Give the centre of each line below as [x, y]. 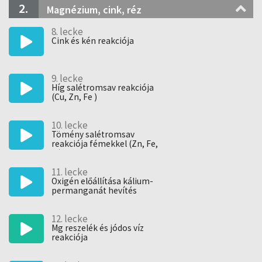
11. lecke [70, 172]
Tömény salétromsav [93, 134]
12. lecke [70, 219]
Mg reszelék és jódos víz [98, 228]
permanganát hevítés [94, 190]
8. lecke [67, 32]
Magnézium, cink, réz [94, 10]
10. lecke [70, 125]
